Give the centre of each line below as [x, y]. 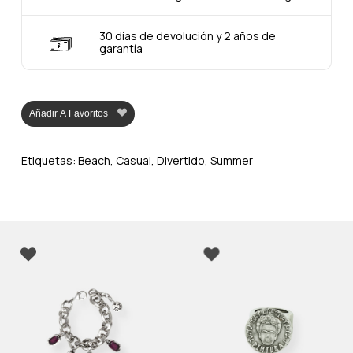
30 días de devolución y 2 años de [187, 35]
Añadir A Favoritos [68, 113]
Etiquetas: [49, 160]
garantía [121, 48]
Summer [231, 160]
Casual [133, 160]
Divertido [180, 160]
